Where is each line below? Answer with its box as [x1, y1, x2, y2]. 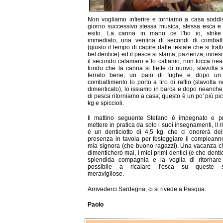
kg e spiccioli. [88, 99, 124, 107]
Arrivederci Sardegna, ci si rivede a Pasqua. [88, 185, 206, 193]
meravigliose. [88, 170, 124, 178]
